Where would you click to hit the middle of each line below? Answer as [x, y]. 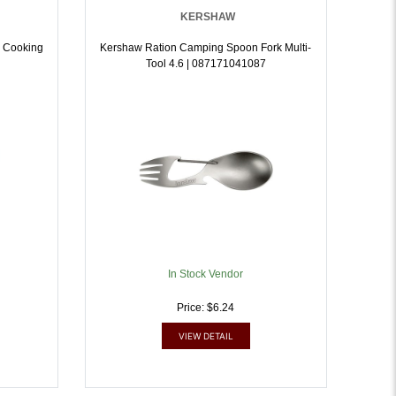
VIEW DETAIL [206, 336]
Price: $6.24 [206, 308]
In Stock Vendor [206, 274]
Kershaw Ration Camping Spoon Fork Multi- [181, 48]
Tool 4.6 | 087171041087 [206, 64]
